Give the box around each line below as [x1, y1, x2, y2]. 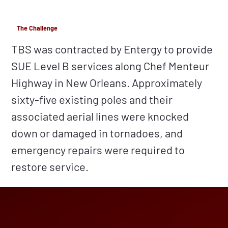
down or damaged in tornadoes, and [11, 126, 183, 140]
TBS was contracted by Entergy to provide [11, 42, 213, 56]
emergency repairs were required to [11, 143, 185, 157]
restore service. [11, 160, 89, 174]
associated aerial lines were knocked [11, 109, 189, 123]
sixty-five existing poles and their [11, 93, 173, 106]
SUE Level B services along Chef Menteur [11, 59, 210, 73]
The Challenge [17, 24, 58, 33]
